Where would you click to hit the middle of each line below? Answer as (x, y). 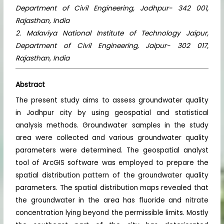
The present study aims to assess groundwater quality (112, 100)
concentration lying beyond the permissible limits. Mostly (112, 213)
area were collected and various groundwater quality (112, 138)
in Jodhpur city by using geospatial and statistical (112, 113)
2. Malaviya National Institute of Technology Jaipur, (112, 33)
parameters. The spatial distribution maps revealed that (112, 188)
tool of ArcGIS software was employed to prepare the (112, 163)
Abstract (30, 84)
